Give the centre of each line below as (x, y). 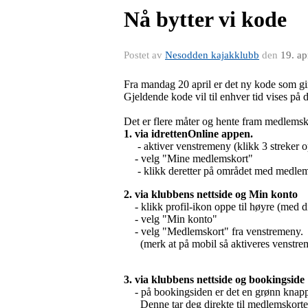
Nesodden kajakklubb (212, 55)
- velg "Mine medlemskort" (188, 158)
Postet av (144, 55)
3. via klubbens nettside (178, 279)
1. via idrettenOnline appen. (188, 133)
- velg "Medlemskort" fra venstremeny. (213, 231)
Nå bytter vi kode (205, 19)
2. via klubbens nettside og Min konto (211, 194)
